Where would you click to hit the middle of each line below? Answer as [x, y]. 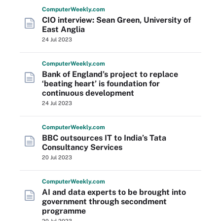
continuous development [88, 93]
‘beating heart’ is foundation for [101, 84]
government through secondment [104, 202]
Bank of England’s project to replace [110, 74]
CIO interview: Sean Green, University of [116, 20]
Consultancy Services [82, 147]
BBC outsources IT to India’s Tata [104, 138]
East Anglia [63, 29]
